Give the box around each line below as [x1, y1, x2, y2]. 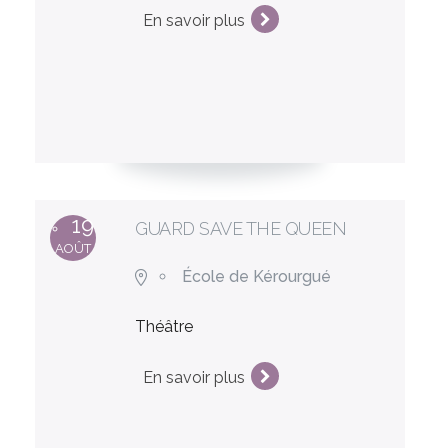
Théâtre [135, 316, 194, 336]
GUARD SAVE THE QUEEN [135, 217, 347, 239]
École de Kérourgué [182, 266, 332, 286]
